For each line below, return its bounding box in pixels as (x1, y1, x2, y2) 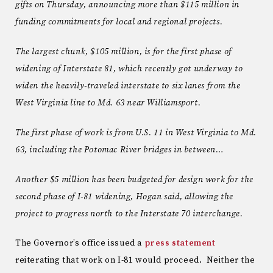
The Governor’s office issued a (15, 238, 144, 249)
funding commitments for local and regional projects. (15, 16, 223, 28)
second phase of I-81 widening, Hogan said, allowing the (15, 191, 234, 202)
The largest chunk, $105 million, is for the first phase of (15, 46, 232, 57)
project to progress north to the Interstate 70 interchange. (15, 208, 243, 219)
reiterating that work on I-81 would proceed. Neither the (15, 255, 255, 266)
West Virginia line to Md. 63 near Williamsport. (15, 97, 201, 108)
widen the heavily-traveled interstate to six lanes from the (15, 80, 241, 91)
